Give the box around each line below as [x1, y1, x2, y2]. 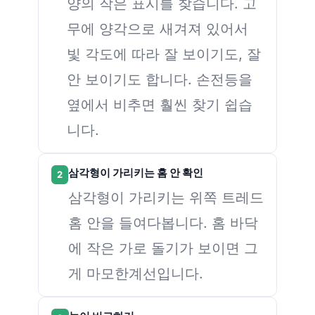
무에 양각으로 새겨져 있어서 [67, 20, 248, 38]
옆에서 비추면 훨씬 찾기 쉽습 [67, 96, 252, 114]
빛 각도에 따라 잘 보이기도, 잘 [67, 45, 261, 63]
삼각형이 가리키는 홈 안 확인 [68, 167, 203, 180]
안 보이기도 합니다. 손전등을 [67, 70, 252, 89]
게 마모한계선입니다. [68, 264, 203, 283]
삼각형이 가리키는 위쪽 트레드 [68, 188, 264, 207]
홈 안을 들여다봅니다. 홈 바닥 [68, 214, 258, 232]
